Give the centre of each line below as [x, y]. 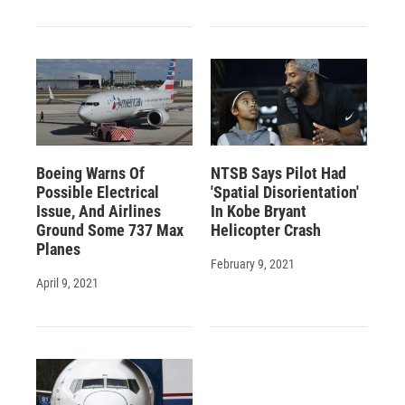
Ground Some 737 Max [110, 230]
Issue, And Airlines [99, 211]
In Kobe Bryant [258, 211]
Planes [58, 249]
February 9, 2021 [252, 264]
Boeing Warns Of [90, 173]
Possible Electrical [98, 192]
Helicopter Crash [265, 230]
